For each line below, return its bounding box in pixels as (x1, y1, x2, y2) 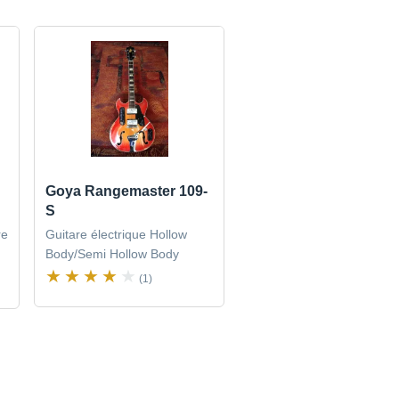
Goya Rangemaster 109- (45, 183, 208, 199)
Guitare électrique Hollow (45, 227, 188, 242)
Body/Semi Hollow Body (45, 247, 180, 262)
